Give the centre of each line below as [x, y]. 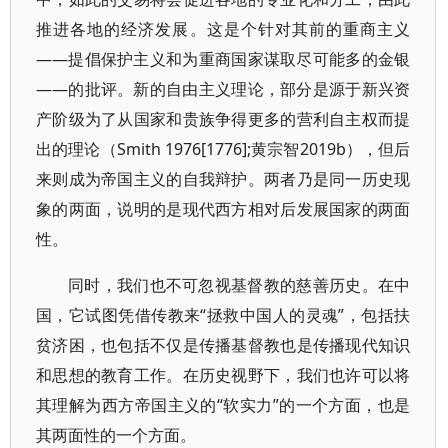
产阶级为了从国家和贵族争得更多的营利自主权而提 [223, 119]
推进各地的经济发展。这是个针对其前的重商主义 [223, 29]
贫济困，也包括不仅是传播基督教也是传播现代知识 [223, 345]
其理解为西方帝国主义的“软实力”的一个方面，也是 [223, 405]
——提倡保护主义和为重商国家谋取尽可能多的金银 [223, 59]
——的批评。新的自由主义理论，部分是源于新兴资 [223, 89]
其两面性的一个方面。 [116, 435]
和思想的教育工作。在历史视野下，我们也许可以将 [223, 375]
